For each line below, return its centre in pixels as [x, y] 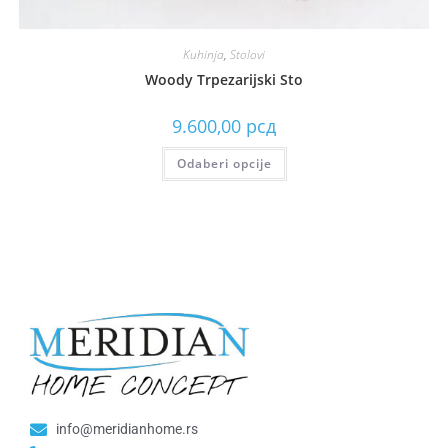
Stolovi [247, 54]
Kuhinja [203, 54]
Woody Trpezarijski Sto [224, 79]
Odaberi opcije [224, 163]
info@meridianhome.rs [127, 429]
